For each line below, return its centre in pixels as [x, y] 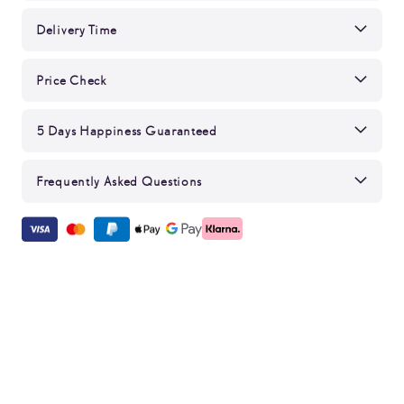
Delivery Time [77, 29]
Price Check [71, 80]
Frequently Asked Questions [119, 181]
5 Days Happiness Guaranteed [127, 130]
